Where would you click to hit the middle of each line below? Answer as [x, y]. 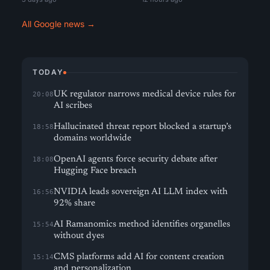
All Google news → [58, 24]
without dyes [79, 236]
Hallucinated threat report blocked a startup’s [143, 127]
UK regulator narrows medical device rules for [145, 94]
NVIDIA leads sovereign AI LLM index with [141, 192]
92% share [74, 203]
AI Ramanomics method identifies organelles [142, 224]
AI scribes [73, 106]
